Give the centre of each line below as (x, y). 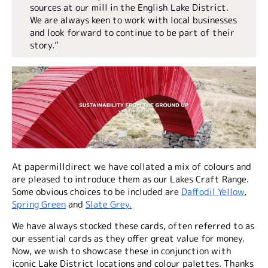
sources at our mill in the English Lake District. (129, 8)
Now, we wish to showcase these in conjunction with (122, 251)
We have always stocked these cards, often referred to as (133, 226)
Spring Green (39, 205)
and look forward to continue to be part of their (132, 33)
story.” (44, 45)
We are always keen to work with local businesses (133, 20)
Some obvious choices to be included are (97, 192)
